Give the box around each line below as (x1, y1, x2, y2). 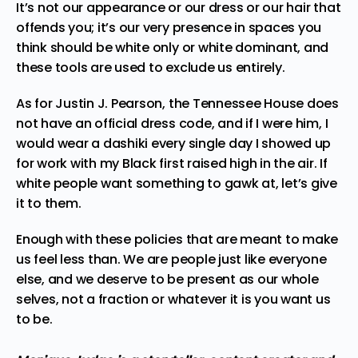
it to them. (16, 193, 85, 213)
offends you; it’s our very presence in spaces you (16, 18, 322, 37)
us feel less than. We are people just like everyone (16, 249, 327, 268)
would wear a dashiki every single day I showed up (16, 133, 332, 153)
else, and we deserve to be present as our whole (16, 269, 319, 288)
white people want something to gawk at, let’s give (16, 173, 338, 193)
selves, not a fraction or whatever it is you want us (16, 289, 331, 308)
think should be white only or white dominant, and (16, 38, 329, 57)
